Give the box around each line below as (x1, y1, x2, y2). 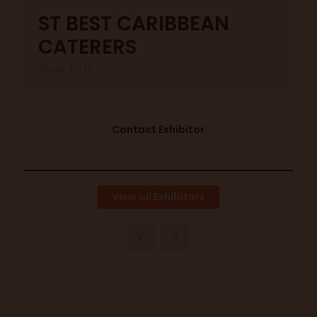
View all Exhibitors (111, 190, 205, 204)
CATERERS (38, 33, 137, 61)
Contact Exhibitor (112, 122, 205, 137)
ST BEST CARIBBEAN (38, 10, 229, 38)
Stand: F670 (38, 63, 93, 74)
